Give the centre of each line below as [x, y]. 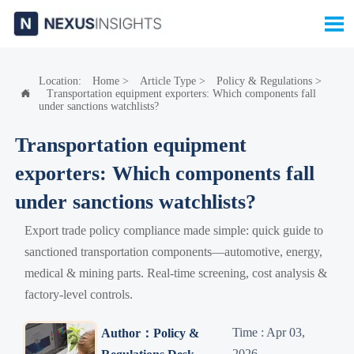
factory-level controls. [79, 294]
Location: [61, 81]
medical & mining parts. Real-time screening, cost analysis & [176, 273]
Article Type [168, 81]
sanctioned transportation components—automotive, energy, [174, 251]
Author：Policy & [150, 333]
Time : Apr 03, [269, 333]
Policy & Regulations [264, 81]
